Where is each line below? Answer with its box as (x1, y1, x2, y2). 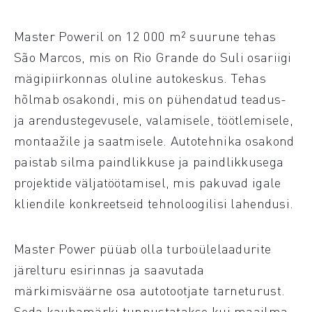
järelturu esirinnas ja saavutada (14, 260, 205, 278)
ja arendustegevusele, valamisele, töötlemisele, (14, 111, 294, 128)
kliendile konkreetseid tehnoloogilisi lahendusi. (14, 194, 294, 212)
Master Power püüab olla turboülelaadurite (14, 240, 272, 257)
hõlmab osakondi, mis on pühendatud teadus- (14, 90, 287, 107)
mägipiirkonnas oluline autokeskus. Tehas (14, 69, 266, 86)
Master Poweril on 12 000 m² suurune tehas (14, 27, 276, 45)
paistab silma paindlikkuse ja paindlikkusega (14, 153, 284, 170)
